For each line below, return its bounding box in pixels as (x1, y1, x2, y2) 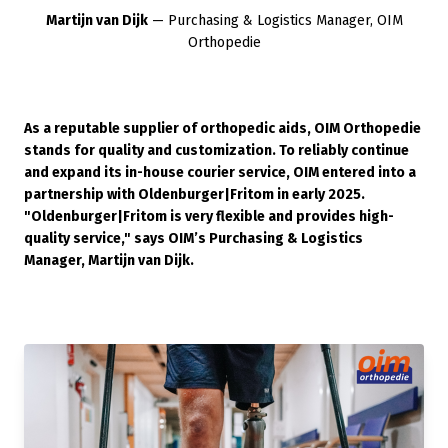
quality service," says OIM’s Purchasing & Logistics (24, 230, 363, 247)
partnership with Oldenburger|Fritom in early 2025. (24, 186, 365, 203)
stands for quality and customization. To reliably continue (24, 142, 409, 159)
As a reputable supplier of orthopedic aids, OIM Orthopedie (24, 120, 421, 137)
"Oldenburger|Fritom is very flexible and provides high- (24, 208, 394, 225)
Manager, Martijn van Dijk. (24, 252, 194, 269)
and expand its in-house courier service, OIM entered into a (24, 164, 416, 181)
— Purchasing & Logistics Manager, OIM (147, 12, 403, 29)
